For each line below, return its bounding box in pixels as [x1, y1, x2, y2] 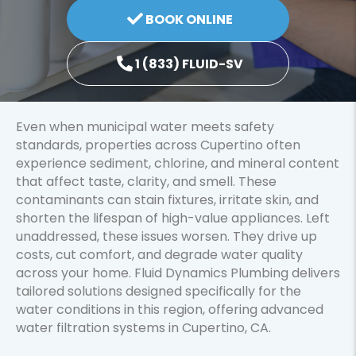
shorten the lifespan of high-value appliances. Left [16, 208, 330, 227]
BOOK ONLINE [145, 10, 233, 29]
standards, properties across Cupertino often [16, 135, 300, 154]
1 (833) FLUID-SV [135, 54, 243, 73]
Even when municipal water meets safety [16, 117, 274, 136]
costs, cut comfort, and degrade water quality [16, 245, 303, 264]
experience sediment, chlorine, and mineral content [16, 153, 339, 172]
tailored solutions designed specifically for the [16, 281, 301, 300]
